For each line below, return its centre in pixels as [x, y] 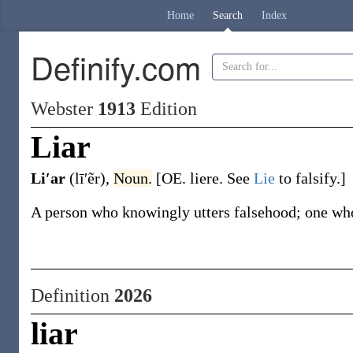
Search [228, 15]
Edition [166, 109]
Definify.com [116, 67]
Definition [72, 295]
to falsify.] [312, 178]
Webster [64, 109]
